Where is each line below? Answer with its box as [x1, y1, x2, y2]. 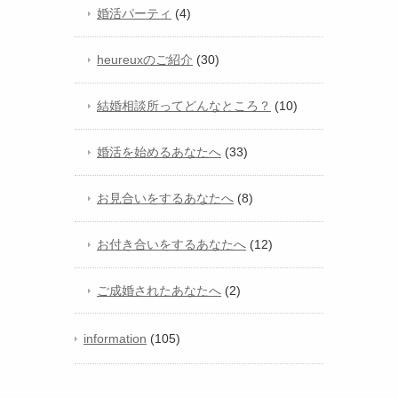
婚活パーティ [97, 6, 171, 21]
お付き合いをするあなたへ [97, 237, 246, 252]
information [84, 331, 147, 346]
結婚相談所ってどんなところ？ [97, 99, 271, 114]
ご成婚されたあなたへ [97, 283, 221, 298]
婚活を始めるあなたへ [97, 145, 221, 160]
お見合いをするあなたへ [97, 191, 234, 206]
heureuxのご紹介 [97, 52, 193, 68]
